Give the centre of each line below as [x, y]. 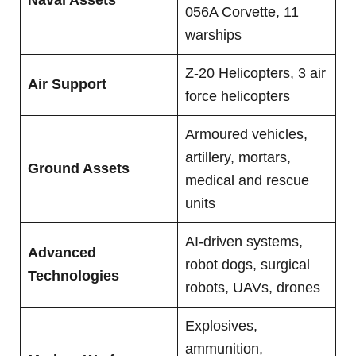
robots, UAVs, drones [253, 287]
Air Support [67, 84]
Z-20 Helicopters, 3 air [255, 73]
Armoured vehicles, [246, 134]
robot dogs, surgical [248, 264]
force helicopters [238, 96]
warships [213, 35]
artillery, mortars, [238, 157]
